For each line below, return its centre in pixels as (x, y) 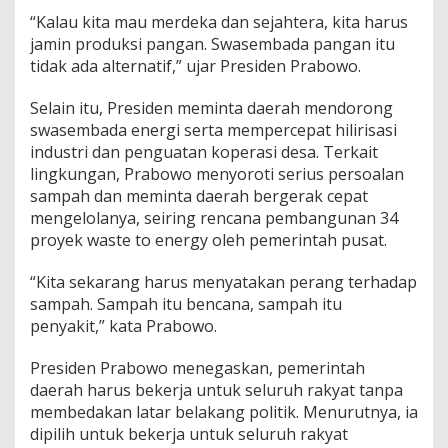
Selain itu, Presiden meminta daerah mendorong (211, 108)
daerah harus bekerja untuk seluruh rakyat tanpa (216, 390)
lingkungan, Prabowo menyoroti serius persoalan (217, 174)
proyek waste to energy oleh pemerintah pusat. (208, 240)
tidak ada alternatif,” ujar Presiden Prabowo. (195, 66)
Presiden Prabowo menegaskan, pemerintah (197, 368)
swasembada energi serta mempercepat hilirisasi (213, 130)
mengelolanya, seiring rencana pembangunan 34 (214, 218)
